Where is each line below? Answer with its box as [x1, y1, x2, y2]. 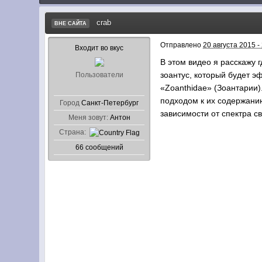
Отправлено [160, 41, 204, 49]
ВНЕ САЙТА [54, 20, 87, 26]
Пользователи [75, 71, 123, 79]
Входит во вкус [75, 44, 124, 52]
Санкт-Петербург [81, 99, 139, 107]
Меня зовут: [68, 113, 108, 122]
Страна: [58, 128, 86, 136]
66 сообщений [75, 143, 123, 151]
